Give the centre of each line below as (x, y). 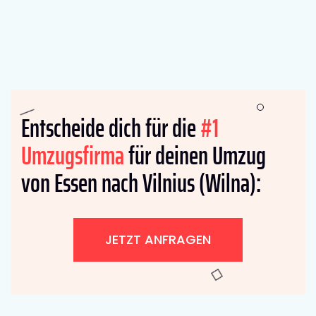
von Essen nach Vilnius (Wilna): (141, 183)
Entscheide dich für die (111, 128)
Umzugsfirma (73, 156)
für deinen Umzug (195, 156)
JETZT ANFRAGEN (158, 240)
